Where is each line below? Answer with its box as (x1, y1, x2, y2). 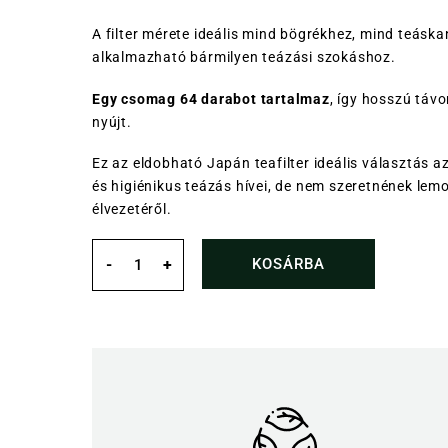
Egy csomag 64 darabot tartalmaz (92, 90, 330, 107)
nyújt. (92, 113, 132, 130)
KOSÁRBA (252, 254, 326, 273)
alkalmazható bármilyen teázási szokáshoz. (92, 49, 396, 66)
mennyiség (112, 294, 183, 311)
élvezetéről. (92, 200, 172, 217)
